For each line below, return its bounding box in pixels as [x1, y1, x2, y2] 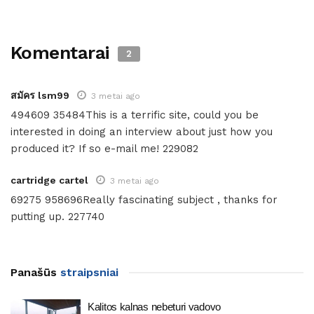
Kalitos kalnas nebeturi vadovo [88, 300, 221, 313]
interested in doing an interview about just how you [11, 125, 273, 138]
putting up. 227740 [11, 210, 104, 223]
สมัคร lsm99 [11, 89, 69, 101]
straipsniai [57, 265, 118, 279]
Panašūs [11, 265, 57, 279]
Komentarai [11, 41, 115, 63]
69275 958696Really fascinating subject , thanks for [11, 193, 278, 206]
